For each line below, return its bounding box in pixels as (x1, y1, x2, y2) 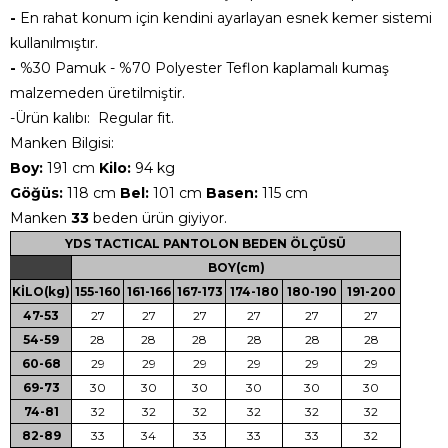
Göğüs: (10, 183, 63, 202)
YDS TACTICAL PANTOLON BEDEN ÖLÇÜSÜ (65, 235, 346, 251)
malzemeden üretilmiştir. (10, 83, 185, 102)
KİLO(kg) (12, 283, 70, 299)
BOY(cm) (207, 259, 265, 275)
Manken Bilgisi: (10, 133, 114, 152)
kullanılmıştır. (10, 33, 98, 52)
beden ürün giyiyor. (89, 208, 227, 227)
